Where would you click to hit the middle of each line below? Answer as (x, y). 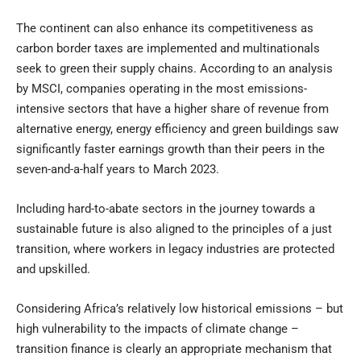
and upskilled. (53, 269)
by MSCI (38, 88)
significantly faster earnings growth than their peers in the (170, 149)
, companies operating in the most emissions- (184, 88)
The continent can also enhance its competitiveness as (165, 28)
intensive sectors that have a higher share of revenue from (172, 108)
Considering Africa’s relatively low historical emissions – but (180, 308)
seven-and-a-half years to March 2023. (118, 169)
